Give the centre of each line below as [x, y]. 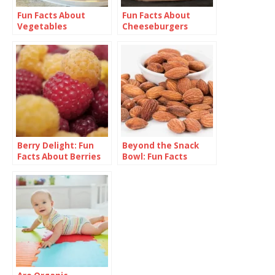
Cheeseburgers [155, 26]
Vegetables [42, 26]
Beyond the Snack [161, 145]
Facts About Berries [59, 156]
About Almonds [155, 167]
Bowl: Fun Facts [155, 156]
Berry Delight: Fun [56, 145]
